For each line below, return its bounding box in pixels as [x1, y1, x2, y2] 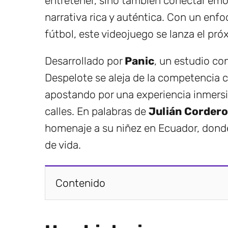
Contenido [55, 176, 105, 189]
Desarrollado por [45, 54, 125, 67]
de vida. [45, 138, 81, 151]
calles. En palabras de [45, 104, 149, 118]
